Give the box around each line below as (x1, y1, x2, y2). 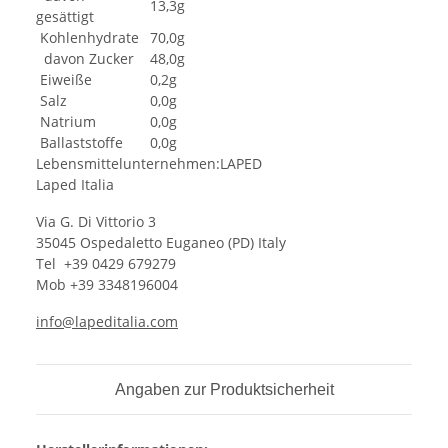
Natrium (36, 111, 96, 131)
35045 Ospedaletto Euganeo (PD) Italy (36, 232, 286, 252)
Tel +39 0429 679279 (36, 253, 176, 273)
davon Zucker (36, 48, 134, 68)
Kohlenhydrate (36, 27, 139, 47)
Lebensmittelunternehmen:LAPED (36, 153, 262, 173)
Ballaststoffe (36, 132, 123, 152)
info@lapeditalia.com (36, 311, 178, 331)
